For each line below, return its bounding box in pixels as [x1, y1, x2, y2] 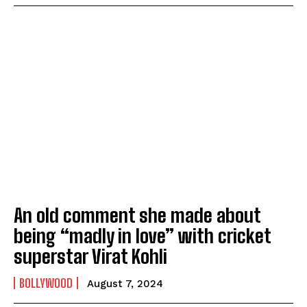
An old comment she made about [14, 203, 261, 227]
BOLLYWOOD [19, 275, 73, 291]
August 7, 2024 [87, 277, 163, 290]
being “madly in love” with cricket [14, 223, 271, 247]
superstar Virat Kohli [14, 244, 167, 268]
